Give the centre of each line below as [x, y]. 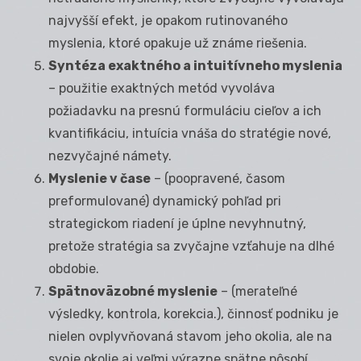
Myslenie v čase [100, 178]
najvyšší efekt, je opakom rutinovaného [168, 20]
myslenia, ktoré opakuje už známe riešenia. [178, 43]
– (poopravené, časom [218, 178]
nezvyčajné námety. [110, 156]
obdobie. [74, 268]
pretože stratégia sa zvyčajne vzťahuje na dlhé [191, 246]
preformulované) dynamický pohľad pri [165, 201]
